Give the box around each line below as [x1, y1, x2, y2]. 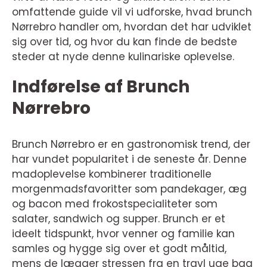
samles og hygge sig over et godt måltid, [12, 241, 226, 256]
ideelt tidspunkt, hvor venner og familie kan [12, 226, 235, 241]
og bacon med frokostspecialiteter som [12, 197, 218, 211]
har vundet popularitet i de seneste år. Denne [12, 152, 247, 166]
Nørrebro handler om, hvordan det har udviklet [12, 20, 252, 34]
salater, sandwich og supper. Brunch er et [12, 212, 225, 226]
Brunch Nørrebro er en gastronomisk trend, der [12, 137, 250, 151]
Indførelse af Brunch [12, 75, 190, 98]
